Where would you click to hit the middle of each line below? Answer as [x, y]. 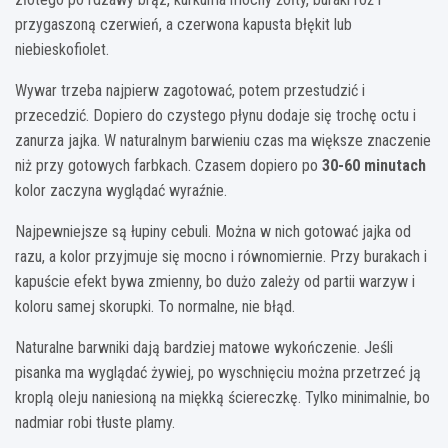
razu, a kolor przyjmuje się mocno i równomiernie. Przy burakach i [221, 257]
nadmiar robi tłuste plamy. [95, 423]
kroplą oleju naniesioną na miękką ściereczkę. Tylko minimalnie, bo [222, 398]
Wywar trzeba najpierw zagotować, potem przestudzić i [190, 91]
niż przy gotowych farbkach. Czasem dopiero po [168, 166]
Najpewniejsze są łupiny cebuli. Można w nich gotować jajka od [213, 232]
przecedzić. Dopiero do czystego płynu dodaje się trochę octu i [215, 116]
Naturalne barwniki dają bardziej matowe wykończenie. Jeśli [204, 348]
